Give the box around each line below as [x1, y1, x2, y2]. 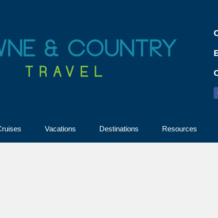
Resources [162, 125, 197, 133]
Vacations [44, 125, 76, 133]
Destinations [99, 125, 139, 133]
